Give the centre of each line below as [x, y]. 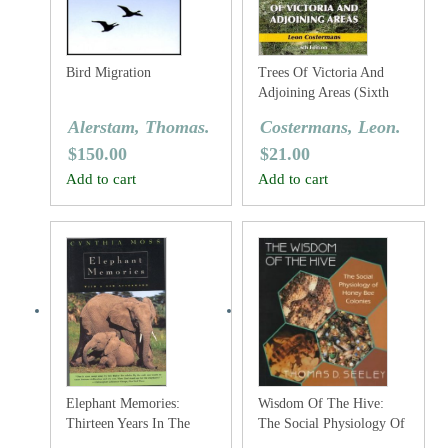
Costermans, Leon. [331, 127]
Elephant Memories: [123, 403]
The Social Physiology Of [332, 423]
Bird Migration [108, 72]
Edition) [282, 112]
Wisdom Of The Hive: [321, 403]
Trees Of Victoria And [321, 72]
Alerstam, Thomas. [139, 127]
